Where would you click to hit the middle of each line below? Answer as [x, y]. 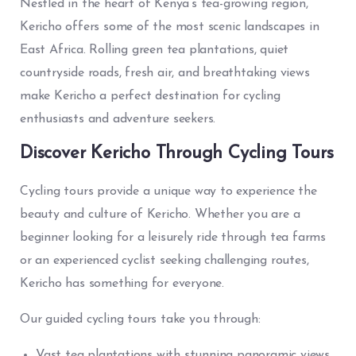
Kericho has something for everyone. [122, 283]
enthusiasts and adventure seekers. [118, 119]
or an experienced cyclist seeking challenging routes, [164, 260]
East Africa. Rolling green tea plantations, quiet [155, 50]
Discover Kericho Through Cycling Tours [177, 153]
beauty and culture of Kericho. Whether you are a [160, 214]
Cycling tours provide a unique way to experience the [168, 191]
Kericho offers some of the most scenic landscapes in [170, 27]
